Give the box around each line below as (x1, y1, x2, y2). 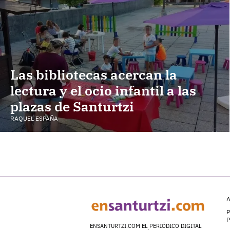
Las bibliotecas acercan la (10, 65, 177, 83)
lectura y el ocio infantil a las (10, 81, 196, 99)
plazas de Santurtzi (10, 97, 134, 115)
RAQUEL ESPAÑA (10, 114, 58, 123)
